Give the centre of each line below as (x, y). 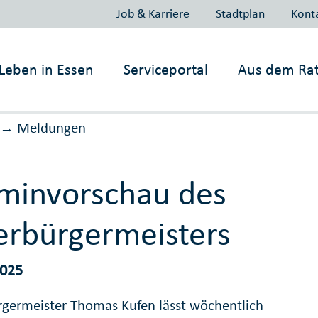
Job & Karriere (153, 13)
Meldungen (51, 128)
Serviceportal (166, 69)
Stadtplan (240, 13)
